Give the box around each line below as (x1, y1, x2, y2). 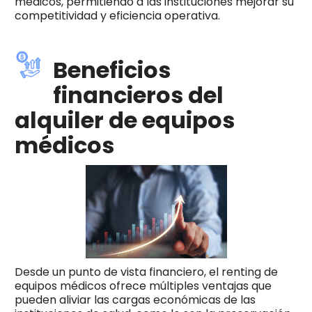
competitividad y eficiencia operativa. (14, 7, 220, 24)
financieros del (52, 79, 224, 111)
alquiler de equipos (14, 104, 235, 136)
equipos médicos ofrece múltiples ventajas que (14, 277, 272, 294)
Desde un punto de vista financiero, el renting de (14, 263, 278, 280)
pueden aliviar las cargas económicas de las (14, 291, 256, 308)
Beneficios (52, 54, 171, 86)
